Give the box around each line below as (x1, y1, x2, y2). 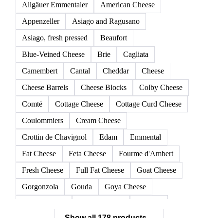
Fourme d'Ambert (119, 149, 173, 158)
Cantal (70, 66, 90, 75)
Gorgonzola (22, 182, 58, 191)
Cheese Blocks (81, 83, 127, 91)
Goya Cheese (105, 182, 146, 191)
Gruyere (136, 199, 162, 207)
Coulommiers (22, 116, 63, 125)
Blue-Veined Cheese (22, 50, 85, 58)
